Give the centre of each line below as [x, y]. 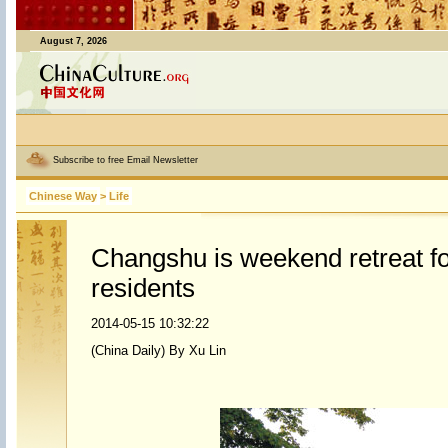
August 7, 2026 [73, 41]
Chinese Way [62, 196]
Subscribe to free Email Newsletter [125, 160]
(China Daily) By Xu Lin [158, 350]
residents [142, 288]
